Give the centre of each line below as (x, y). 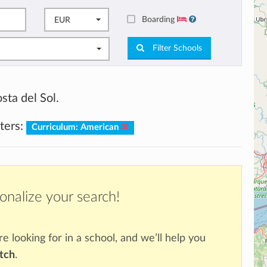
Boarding (160, 19)
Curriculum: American (76, 128)
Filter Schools (176, 48)
